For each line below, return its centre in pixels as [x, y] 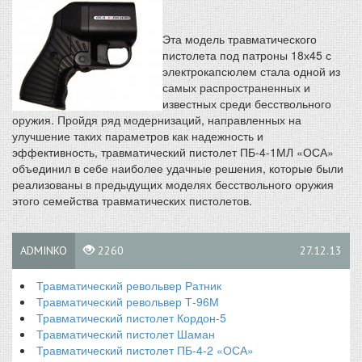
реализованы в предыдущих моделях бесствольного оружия [173, 184]
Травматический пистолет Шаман [126, 334]
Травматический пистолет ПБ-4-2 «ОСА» [145, 350]
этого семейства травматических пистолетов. [132, 200]
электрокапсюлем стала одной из [251, 71]
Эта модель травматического [240, 39]
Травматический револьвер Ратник [129, 285]
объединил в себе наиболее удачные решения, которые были [178, 168]
